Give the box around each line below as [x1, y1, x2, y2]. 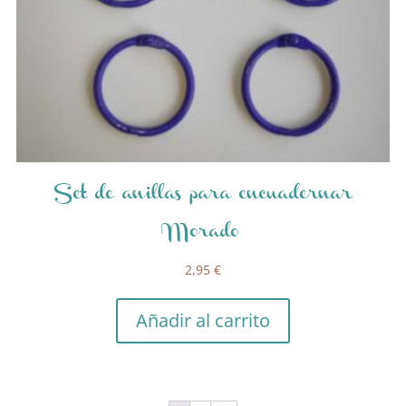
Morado [167, 227, 239, 241]
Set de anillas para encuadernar [53, 188, 353, 203]
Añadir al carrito [136, 308, 270, 333]
